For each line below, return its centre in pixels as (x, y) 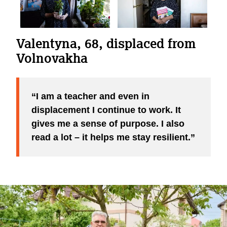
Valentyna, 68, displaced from (106, 43)
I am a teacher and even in (93, 96)
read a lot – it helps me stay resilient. (111, 137)
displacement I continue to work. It (106, 110)
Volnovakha (52, 58)
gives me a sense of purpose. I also (108, 124)
